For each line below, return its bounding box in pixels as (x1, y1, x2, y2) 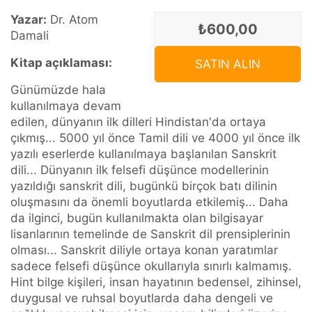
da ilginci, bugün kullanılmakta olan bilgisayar (10, 211, 263, 226)
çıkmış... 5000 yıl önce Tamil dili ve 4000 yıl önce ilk (10, 131, 300, 146)
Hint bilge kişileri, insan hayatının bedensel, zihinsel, (10, 275, 302, 290)
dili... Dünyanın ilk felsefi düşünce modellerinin (10, 163, 269, 178)
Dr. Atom (47, 13, 98, 27)
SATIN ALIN (195, 57, 260, 72)
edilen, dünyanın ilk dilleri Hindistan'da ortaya (10, 115, 266, 130)
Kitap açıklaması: (10, 56, 112, 70)
